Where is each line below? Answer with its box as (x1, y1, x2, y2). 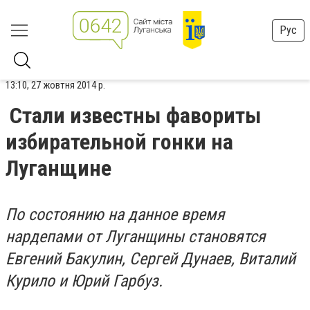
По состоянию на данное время (6, 205, 225, 224)
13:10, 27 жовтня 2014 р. (6, 79, 105, 91)
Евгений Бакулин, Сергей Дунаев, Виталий (6, 249, 295, 268)
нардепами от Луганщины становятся (6, 227, 266, 246)
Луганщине (6, 155, 111, 181)
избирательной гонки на (6, 129, 233, 155)
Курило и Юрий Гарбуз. (6, 271, 163, 291)
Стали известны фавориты (10, 102, 262, 129)
